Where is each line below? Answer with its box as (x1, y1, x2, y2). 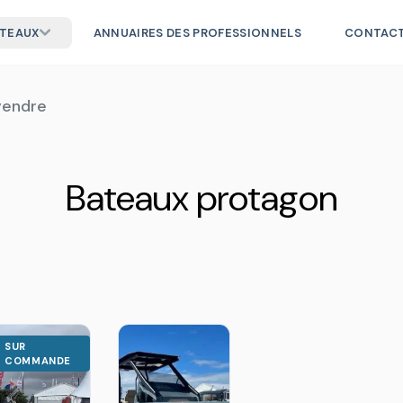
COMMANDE (4, 354, 71, 368)
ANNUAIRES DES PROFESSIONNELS (93, 24, 301, 40)
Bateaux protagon (66, 175, 337, 221)
